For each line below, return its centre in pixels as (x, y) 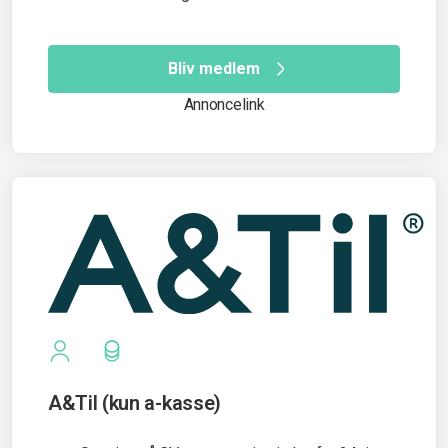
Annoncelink (224, 105)
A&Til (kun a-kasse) (134, 402)
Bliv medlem (214, 69)
